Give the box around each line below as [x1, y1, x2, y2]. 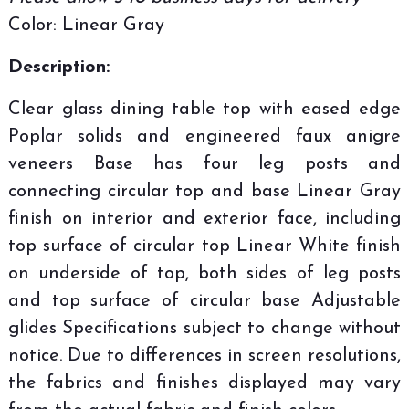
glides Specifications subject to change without [8, 319, 401, 338]
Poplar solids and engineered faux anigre [8, 127, 401, 146]
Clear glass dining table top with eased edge [8, 100, 401, 119]
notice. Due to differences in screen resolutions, [8, 346, 401, 365]
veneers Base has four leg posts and [8, 154, 401, 173]
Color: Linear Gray [8, 16, 164, 35]
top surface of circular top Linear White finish [8, 236, 401, 256]
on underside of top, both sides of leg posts [8, 264, 401, 283]
